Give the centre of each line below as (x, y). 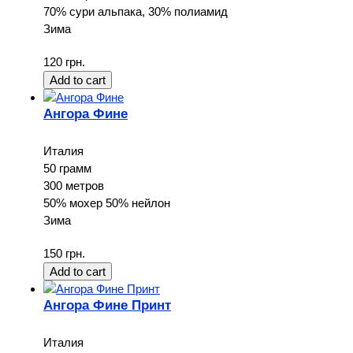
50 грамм (67, 168)
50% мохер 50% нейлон (107, 203)
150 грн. (64, 253)
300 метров (74, 185)
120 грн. (64, 61)
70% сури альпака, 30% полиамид (136, 11)
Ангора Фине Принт (107, 305)
